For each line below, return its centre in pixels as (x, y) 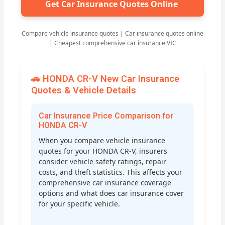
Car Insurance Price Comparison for (106, 116)
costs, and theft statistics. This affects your (111, 172)
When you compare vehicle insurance (102, 141)
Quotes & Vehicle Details (84, 90)
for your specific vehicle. (80, 204)
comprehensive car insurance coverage (105, 183)
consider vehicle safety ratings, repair (103, 162)
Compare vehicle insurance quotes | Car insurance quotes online (113, 33)
